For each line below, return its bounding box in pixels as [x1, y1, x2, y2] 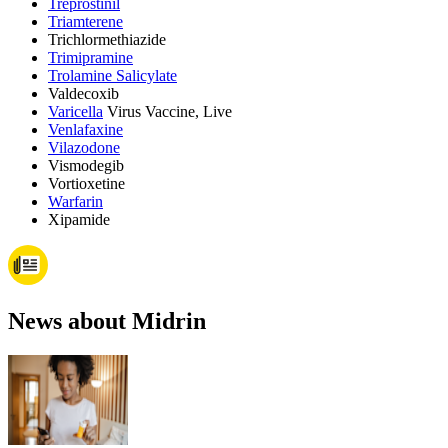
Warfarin [48, 192, 103, 210]
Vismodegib [48, 156, 124, 174]
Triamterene [48, 12, 123, 30]
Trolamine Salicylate [48, 66, 177, 84]
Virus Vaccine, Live [103, 102, 232, 120]
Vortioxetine [48, 174, 125, 192]
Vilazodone [48, 138, 120, 156]
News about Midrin [8, 308, 206, 335]
